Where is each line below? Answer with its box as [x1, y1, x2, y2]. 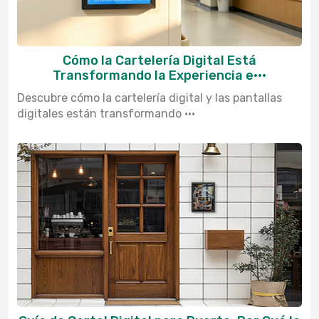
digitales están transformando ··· [17, 106, 195, 120]
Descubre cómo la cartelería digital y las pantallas [17, 90, 282, 105]
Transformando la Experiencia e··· [53, 67, 266, 83]
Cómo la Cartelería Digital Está [63, 52, 256, 68]
